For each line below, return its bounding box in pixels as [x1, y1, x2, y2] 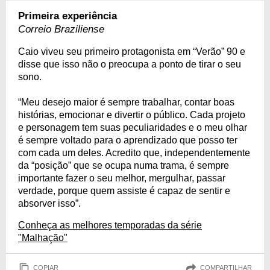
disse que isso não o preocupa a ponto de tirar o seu [18, 58, 241, 69]
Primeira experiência [18, 10, 117, 22]
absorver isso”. [18, 198, 81, 209]
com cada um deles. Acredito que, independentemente [18, 147, 250, 158]
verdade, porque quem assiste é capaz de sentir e [18, 185, 230, 196]
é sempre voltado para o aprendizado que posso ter [18, 134, 237, 145]
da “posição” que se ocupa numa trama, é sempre [18, 160, 229, 171]
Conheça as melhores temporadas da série [18, 219, 202, 230]
